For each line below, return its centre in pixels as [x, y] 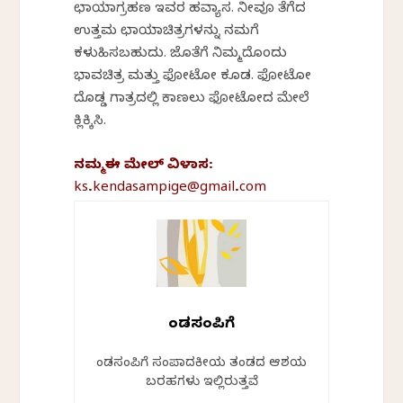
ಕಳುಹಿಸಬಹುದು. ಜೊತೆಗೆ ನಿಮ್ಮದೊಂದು [181, 55]
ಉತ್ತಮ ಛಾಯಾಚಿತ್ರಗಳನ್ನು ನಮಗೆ [167, 33]
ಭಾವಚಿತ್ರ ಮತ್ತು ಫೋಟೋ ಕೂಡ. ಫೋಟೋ [193, 78]
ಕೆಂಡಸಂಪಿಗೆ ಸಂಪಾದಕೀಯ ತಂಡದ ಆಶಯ [201, 365]
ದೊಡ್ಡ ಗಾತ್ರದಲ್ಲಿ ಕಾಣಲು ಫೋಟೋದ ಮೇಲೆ [192, 100]
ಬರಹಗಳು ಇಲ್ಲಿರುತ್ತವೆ [201, 384]
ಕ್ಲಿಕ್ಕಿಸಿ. [90, 123]
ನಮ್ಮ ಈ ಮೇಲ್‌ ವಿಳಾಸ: [144, 167]
